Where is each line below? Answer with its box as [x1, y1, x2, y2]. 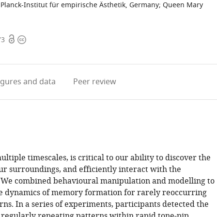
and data [21, 76, 56, 88]
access [7, 46, 31, 57]
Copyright [17, 34, 54, 46]
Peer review [73, 76, 117, 88]
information [17, 46, 62, 57]
